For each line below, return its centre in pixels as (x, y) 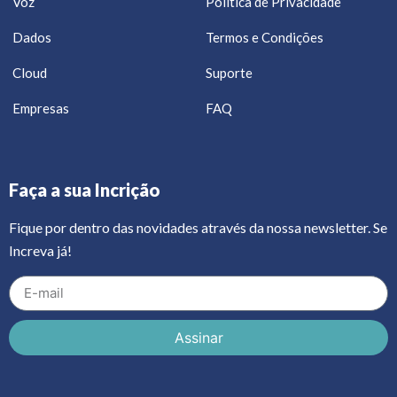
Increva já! (40, 251)
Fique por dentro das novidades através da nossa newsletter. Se (198, 228)
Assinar (198, 337)
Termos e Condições (265, 38)
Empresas (41, 109)
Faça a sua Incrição (85, 190)
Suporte (229, 73)
